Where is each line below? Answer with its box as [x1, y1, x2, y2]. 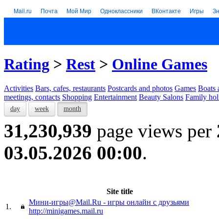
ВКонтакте [152, 6, 181, 15]
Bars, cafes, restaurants [35, 84, 106, 92]
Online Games [112, 55, 207, 73]
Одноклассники [100, 6, 143, 15]
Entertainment [94, 92, 137, 101]
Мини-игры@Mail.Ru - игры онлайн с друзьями [29, 197, 189, 206]
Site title [107, 187, 133, 196]
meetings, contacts [4, 92, 60, 101]
